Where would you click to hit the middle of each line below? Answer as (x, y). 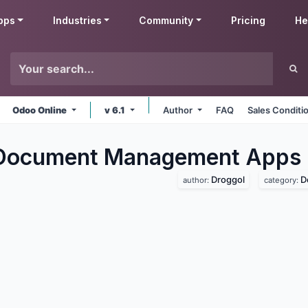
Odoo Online (41, 110)
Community (166, 20)
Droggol (228, 179)
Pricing (249, 20)
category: (282, 180)
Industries (77, 20)
